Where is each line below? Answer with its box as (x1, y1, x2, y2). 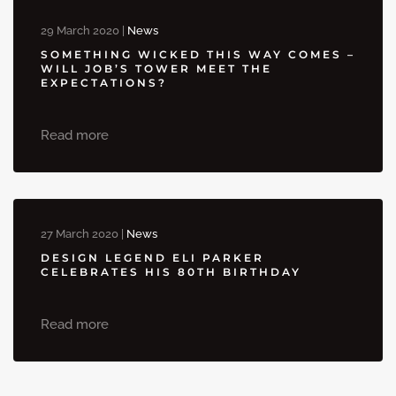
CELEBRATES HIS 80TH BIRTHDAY (41, 265, 301, 279)
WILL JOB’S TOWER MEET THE (41, 62, 272, 76)
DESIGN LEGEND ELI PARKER (41, 251, 264, 265)
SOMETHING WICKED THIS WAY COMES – (41, 48, 355, 62)
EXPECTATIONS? (41, 76, 167, 90)
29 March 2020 (41, 24, 119, 38)
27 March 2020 (41, 227, 118, 241)
